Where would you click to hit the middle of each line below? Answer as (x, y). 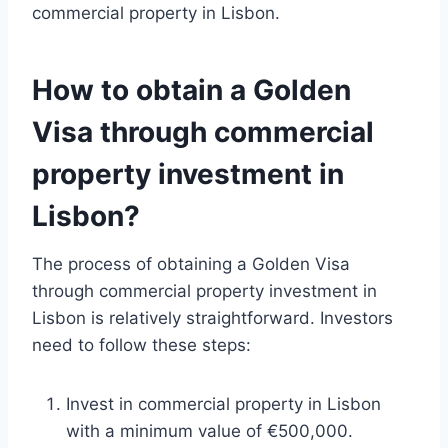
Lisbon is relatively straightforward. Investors (212, 318)
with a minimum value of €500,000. (209, 431)
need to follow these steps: (141, 345)
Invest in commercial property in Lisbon (223, 404)
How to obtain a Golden (191, 90)
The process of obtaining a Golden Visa (191, 264)
